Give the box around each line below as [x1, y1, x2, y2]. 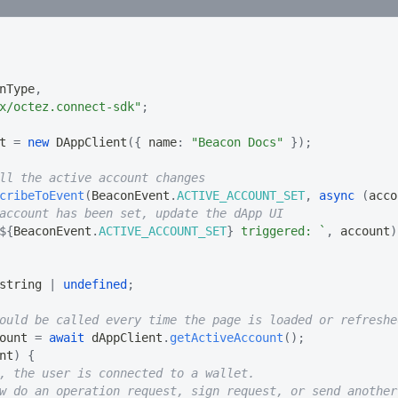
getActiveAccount [170, 330, 283, 346]
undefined [63, 277, 127, 292]
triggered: [234, 224, 319, 239]
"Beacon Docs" [191, 135, 283, 150]
